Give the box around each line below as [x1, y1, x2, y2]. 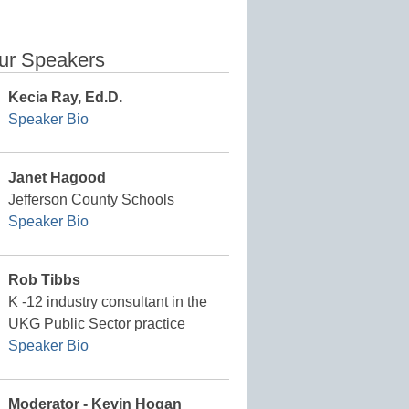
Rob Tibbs [8, 272, 81, 288]
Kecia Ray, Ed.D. [8, 89, 123, 106]
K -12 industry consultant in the [8, 294, 208, 310]
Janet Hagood [8, 170, 107, 186]
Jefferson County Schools [8, 192, 175, 208]
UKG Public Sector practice [8, 316, 186, 332]
